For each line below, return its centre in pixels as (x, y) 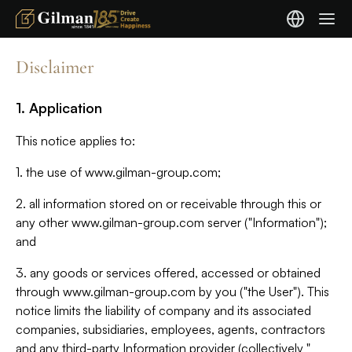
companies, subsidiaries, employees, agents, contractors (170, 329)
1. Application (59, 108)
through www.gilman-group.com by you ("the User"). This (172, 291)
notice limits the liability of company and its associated (163, 310)
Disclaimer (55, 67)
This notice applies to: (75, 141)
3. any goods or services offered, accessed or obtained (168, 273)
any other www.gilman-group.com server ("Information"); (171, 222)
